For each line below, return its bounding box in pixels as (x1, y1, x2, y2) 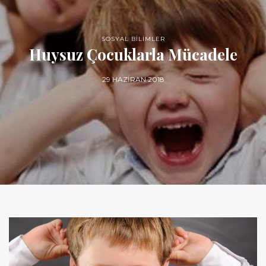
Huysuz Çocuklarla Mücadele (28, 43, 237, 65)
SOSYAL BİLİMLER (101, 34, 165, 43)
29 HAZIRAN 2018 (102, 74, 164, 84)
